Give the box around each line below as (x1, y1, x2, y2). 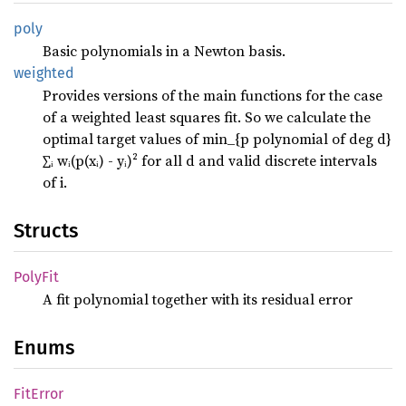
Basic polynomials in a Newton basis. (43, 41, 285, 61)
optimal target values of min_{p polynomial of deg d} (43, 129, 391, 149)
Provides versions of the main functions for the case (43, 85, 382, 105)
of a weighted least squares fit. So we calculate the (43, 107, 371, 127)
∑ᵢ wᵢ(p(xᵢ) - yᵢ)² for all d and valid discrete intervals (43, 150, 377, 170)
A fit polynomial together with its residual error (43, 289, 353, 309)
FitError (14, 385, 63, 402)
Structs (14, 218, 78, 243)
